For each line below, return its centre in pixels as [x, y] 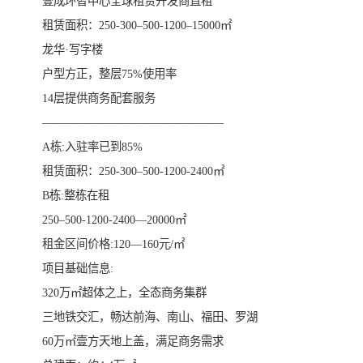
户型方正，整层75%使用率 [109, 74]
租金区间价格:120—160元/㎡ [113, 244]
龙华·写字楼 [73, 50]
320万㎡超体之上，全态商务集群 [124, 293]
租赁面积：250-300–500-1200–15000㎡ [137, 26]
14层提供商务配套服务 [99, 98]
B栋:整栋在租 [76, 196]
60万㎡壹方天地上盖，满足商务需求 [133, 342]
